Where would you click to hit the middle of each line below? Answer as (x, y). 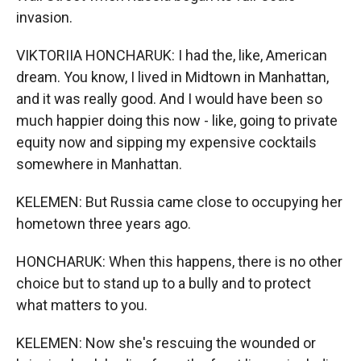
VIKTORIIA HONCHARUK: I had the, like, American (172, 55)
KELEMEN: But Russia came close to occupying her (179, 202)
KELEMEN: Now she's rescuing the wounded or (166, 343)
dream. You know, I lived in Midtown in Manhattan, (172, 77)
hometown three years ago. (104, 224)
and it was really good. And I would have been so (169, 99)
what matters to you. (82, 305)
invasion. (44, 17)
